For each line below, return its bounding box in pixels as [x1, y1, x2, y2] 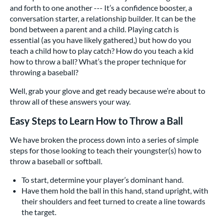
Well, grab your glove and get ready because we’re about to [10, 86, 205, 96]
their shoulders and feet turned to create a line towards [22, 197, 205, 206]
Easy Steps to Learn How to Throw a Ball [10, 115, 185, 127]
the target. [22, 207, 56, 217]
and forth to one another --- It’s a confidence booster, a [10, 3, 192, 13]
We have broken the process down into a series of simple [10, 135, 198, 145]
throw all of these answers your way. [10, 97, 131, 107]
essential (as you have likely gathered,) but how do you [10, 35, 191, 45]
